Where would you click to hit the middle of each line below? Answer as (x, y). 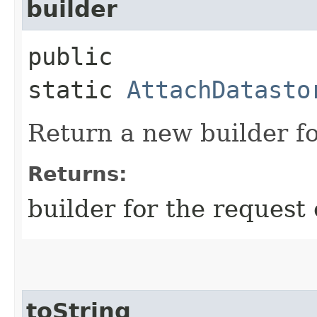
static (77, 90)
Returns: (77, 174)
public (70, 56)
